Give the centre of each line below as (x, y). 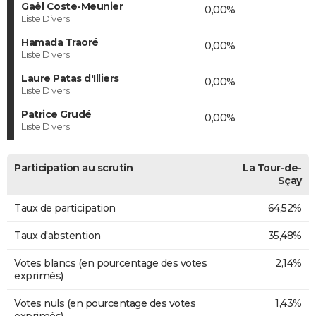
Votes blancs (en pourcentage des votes (110, 263)
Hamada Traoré (60, 42)
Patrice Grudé (56, 114)
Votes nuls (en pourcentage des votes (105, 303)
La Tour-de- (272, 168)
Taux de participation (65, 208)
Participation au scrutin (73, 168)
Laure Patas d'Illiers (70, 78)
